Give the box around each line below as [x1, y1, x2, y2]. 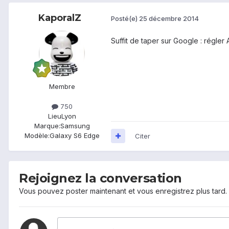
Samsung [60, 121, 90, 130]
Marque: [34, 121, 60, 130]
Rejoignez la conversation [19, 170, 182, 186]
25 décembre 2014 [139, 14, 199, 23]
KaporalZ [38, 12, 81, 24]
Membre [49, 82, 75, 90]
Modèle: [24, 131, 50, 140]
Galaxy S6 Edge [49, 131, 100, 140]
